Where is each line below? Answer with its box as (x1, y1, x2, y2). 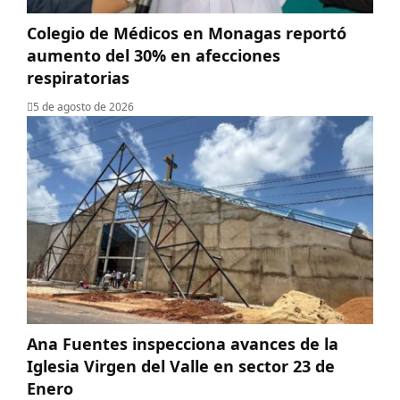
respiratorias (27, 66, 129, 88)
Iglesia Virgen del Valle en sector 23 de (27, 354, 335, 377)
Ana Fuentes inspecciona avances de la (27, 332, 338, 354)
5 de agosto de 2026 (33, 98, 134, 114)
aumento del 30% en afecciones (27, 44, 280, 66)
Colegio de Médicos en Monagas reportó (27, 21, 346, 44)
